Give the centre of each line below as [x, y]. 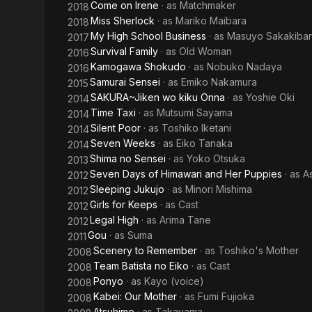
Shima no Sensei [128, 158]
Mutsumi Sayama [195, 112]
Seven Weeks [123, 143]
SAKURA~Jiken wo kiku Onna [158, 97]
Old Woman [205, 51]
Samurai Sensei [125, 82]
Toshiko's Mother [258, 250]
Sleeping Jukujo [127, 189]
